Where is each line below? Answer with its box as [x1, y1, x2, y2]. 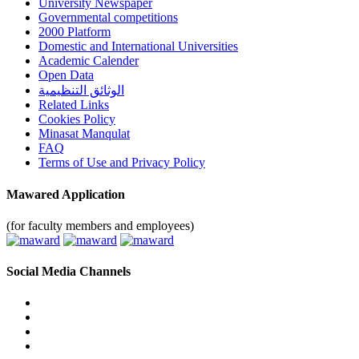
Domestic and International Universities [38, 39, 238, 54]
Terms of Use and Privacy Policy [38, 155, 205, 170]
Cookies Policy [38, 112, 115, 127]
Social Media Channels [6, 264, 131, 279]
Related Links [38, 98, 109, 112]
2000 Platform [38, 25, 111, 39]
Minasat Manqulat [38, 127, 130, 141]
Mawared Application [6, 187, 125, 201]
